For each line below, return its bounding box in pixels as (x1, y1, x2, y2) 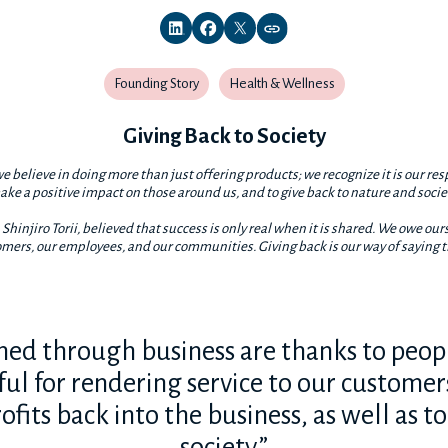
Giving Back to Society (122, 125, 326, 148)
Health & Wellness (228, 76, 335, 91)
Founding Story (113, 76, 199, 91)
